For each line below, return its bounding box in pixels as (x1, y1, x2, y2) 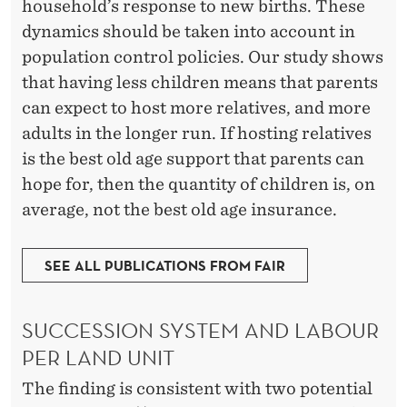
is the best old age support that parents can (22, 149, 364, 169)
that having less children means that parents (22, 73, 378, 93)
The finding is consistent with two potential (22, 378, 372, 398)
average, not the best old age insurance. (22, 200, 337, 220)
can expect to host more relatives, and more (22, 98, 371, 118)
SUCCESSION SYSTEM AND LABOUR (22, 315, 379, 343)
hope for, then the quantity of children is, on (22, 174, 375, 194)
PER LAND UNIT (22, 342, 174, 371)
